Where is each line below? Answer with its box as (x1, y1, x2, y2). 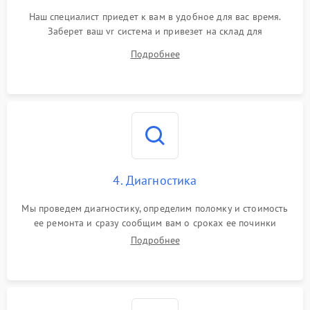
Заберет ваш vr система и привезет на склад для (47, 25, 263, 37)
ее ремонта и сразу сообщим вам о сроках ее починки (33, 217, 277, 229)
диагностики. (126, 39, 184, 52)
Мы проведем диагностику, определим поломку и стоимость (21, 202, 289, 215)
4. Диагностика (113, 172, 197, 188)
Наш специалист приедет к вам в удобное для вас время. (28, 10, 282, 23)
